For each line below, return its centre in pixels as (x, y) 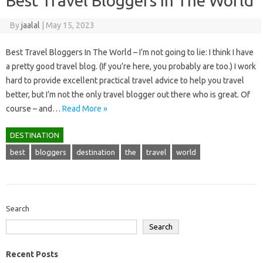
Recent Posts (32, 254)
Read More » (85, 109)
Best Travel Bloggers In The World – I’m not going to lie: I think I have (130, 52)
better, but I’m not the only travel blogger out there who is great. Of (128, 95)
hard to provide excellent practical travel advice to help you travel (125, 80)
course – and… (34, 109)
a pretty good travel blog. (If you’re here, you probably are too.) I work (131, 66)
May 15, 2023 (70, 25)
